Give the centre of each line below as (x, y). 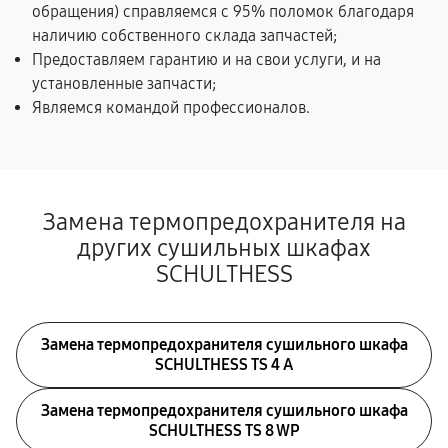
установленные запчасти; (124, 83)
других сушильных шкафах (224, 248)
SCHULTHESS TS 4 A (224, 364)
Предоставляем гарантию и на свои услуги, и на (206, 59)
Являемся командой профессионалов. (171, 107)
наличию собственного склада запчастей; (184, 35)
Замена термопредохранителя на (224, 222)
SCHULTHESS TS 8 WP (224, 430)
